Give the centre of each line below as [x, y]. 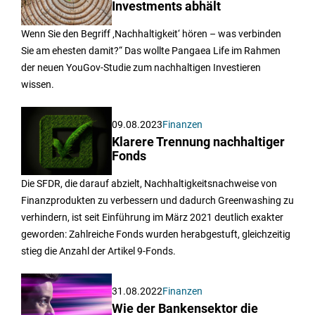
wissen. [38, 84]
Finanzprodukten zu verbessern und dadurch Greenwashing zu [157, 200]
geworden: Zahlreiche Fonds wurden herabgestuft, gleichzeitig [156, 234]
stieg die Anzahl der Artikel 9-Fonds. [98, 251]
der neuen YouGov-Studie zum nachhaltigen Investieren [141, 67]
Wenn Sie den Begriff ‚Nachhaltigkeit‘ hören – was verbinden [151, 33]
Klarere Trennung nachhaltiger [199, 142]
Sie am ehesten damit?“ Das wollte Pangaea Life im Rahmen [151, 50]
